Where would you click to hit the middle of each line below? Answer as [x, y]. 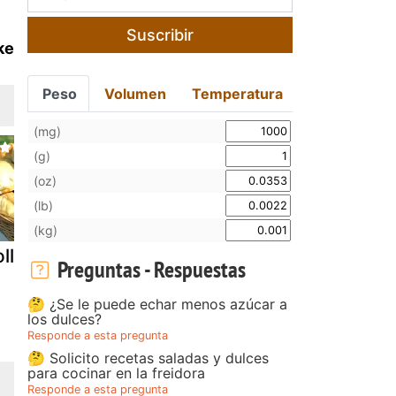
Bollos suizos [194, 255]
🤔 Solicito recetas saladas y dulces [148, 358]
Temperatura [238, 93]
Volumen [135, 93]
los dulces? [65, 319]
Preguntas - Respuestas [149, 269]
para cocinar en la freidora [116, 373]
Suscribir [160, 34]
